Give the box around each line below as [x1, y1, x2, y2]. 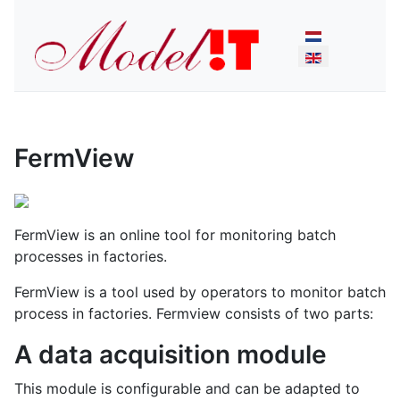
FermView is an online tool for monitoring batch [14, 225, 336, 244]
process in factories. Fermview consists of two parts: [14, 304, 373, 322]
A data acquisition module [14, 338, 327, 370]
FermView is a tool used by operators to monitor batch [14, 282, 386, 301]
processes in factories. [14, 246, 167, 265]
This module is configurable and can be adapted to [14, 379, 360, 397]
